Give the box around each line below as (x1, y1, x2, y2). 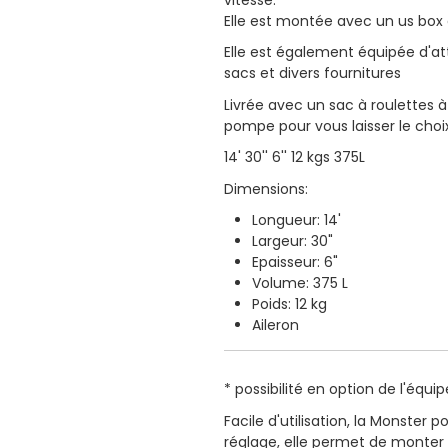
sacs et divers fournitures (224, 63, 401, 84)
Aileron (252, 315, 299, 336)
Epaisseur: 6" (252, 252, 338, 273)
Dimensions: (224, 178, 308, 199)
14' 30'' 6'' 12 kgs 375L (224, 147, 365, 168)
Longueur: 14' (252, 210, 341, 231)
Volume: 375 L (252, 273, 348, 294)
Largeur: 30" (252, 231, 333, 252)
